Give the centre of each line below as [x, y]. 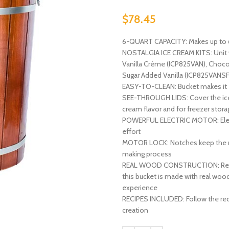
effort [131, 131]
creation [135, 210]
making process [147, 154]
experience [140, 187]
